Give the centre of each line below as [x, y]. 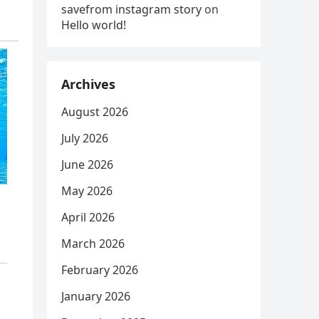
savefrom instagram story [131, 9]
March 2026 [93, 244]
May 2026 [87, 191]
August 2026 [95, 112]
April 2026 [88, 217]
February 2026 [100, 270]
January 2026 [96, 296]
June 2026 [87, 164]
